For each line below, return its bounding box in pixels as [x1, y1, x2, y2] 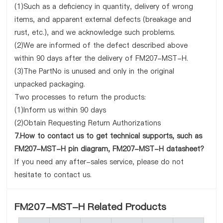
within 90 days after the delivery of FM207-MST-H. [14, 53, 189, 63]
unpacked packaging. [14, 79, 86, 89]
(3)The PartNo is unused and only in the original [14, 66, 175, 76]
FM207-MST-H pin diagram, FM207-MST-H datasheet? [14, 144, 205, 154]
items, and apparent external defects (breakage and [14, 14, 192, 24]
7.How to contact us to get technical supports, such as [14, 131, 203, 141]
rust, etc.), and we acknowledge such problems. [14, 27, 176, 37]
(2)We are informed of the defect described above [14, 40, 188, 50]
